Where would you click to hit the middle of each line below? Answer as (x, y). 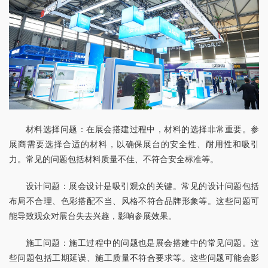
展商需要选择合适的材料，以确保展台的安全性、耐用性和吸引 (134, 144)
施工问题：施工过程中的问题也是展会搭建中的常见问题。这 (142, 243)
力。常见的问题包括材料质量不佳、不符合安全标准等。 (114, 159)
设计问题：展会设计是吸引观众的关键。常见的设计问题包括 (142, 186)
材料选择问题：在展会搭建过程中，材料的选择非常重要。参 (142, 129)
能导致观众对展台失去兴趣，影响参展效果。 (93, 216)
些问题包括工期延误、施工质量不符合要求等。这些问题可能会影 (134, 258)
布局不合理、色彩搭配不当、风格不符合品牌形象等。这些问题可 (134, 201)
